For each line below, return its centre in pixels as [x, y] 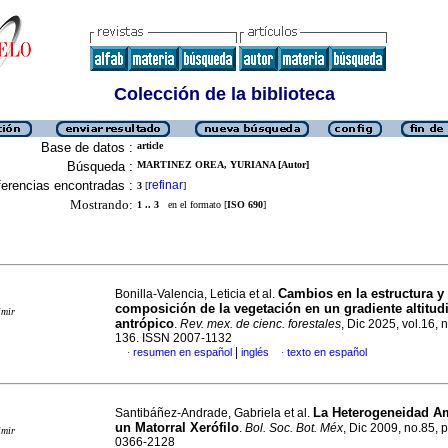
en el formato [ [193, 204]
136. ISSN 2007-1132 [173, 338]
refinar [165, 185]
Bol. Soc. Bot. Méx [294, 428]
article [150, 145]
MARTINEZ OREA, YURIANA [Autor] [223, 164]
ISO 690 [245, 204]
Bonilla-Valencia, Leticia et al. [196, 294]
